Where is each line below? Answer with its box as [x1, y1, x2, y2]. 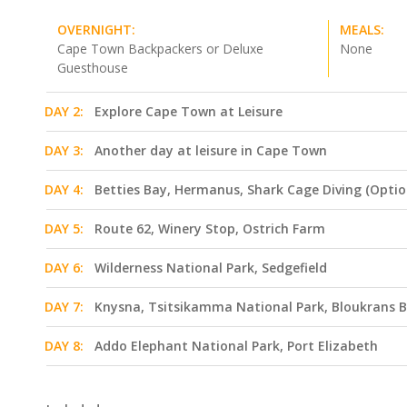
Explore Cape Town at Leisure [94, 103, 283, 120]
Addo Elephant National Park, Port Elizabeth [94, 337, 378, 354]
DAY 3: [45, 142, 84, 159]
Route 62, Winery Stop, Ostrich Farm [94, 220, 325, 237]
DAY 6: [45, 259, 84, 276]
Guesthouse [57, 59, 128, 76]
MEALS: [339, 21, 384, 38]
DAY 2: [45, 103, 84, 120]
